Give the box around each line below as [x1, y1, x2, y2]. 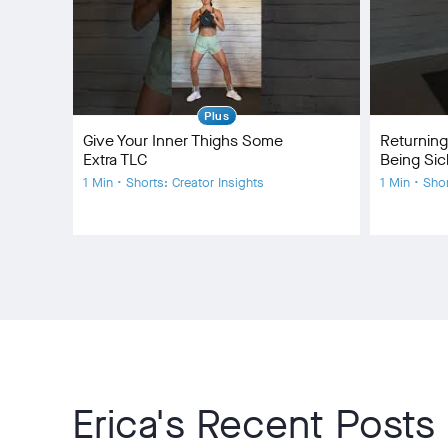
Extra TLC [83, 148, 147, 170]
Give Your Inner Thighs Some [83, 129, 283, 151]
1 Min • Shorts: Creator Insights [83, 173, 264, 191]
